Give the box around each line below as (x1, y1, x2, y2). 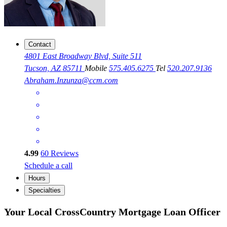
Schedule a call (24, 161, 72, 170)
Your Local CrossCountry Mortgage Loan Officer (4, 206, 220, 217)
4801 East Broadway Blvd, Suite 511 (24, 52, 142, 61)
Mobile (85, 64, 109, 73)
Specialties (28, 186, 61, 195)
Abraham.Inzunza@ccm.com (24, 76, 118, 85)
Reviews (49, 149, 79, 158)
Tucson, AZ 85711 (24, 64, 85, 73)
